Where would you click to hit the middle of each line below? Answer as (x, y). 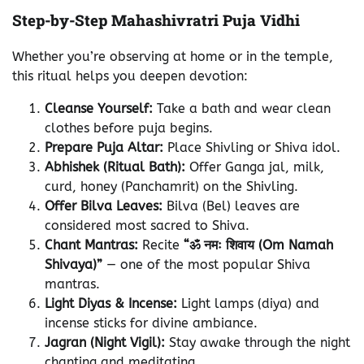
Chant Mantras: (91, 245)
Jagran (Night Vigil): (105, 342)
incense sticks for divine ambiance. (153, 323)
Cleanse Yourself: (99, 108)
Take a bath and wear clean (242, 108)
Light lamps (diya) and (248, 303)
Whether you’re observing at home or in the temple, (173, 56)
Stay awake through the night (258, 342)
